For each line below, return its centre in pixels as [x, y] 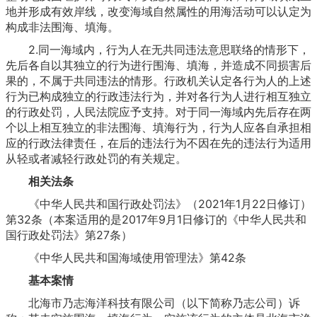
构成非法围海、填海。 [62, 27]
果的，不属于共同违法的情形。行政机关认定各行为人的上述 [158, 80]
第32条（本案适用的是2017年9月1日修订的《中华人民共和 [156, 219]
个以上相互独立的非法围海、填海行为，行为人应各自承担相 [158, 127]
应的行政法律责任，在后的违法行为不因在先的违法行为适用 [158, 143]
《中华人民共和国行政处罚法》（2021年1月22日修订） [158, 203]
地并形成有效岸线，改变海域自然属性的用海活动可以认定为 [158, 11]
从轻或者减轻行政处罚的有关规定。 [96, 158]
